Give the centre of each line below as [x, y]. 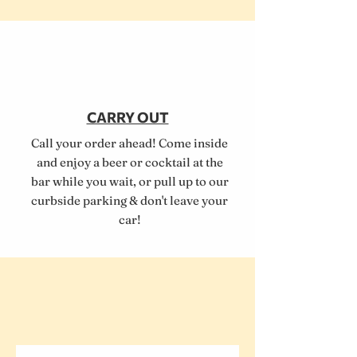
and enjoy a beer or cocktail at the [129, 162]
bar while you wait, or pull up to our [129, 181]
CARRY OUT [127, 117]
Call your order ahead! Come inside [129, 143]
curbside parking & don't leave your [129, 200]
